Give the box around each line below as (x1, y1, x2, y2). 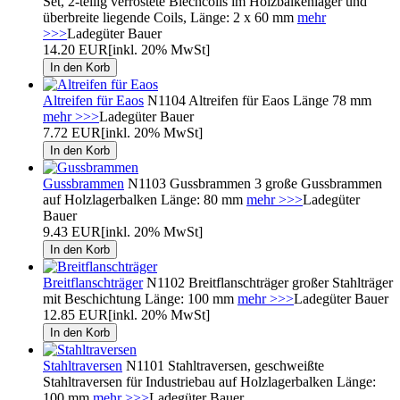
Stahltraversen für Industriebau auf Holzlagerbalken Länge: (43, 373, 376, 389)
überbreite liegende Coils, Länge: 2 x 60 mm (43, 9, 297, 25)
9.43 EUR (43, 223, 101, 239)
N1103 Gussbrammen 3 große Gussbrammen (124, 175, 382, 191)
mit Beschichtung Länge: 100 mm (43, 290, 237, 306)
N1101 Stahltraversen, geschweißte (122, 357, 324, 373)
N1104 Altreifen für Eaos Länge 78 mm (144, 92, 371, 108)
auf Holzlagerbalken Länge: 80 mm (43, 191, 246, 207)
